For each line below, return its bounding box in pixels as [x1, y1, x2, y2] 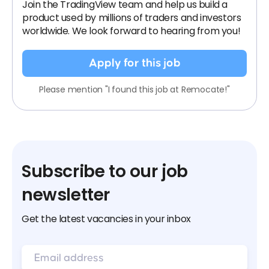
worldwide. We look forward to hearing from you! [22, 24, 241, 38]
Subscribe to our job [22, 160, 189, 183]
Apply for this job [88, 57, 181, 69]
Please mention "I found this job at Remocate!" [39, 83, 230, 95]
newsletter [22, 183, 110, 207]
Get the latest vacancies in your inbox [22, 212, 191, 226]
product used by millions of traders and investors [22, 11, 241, 25]
